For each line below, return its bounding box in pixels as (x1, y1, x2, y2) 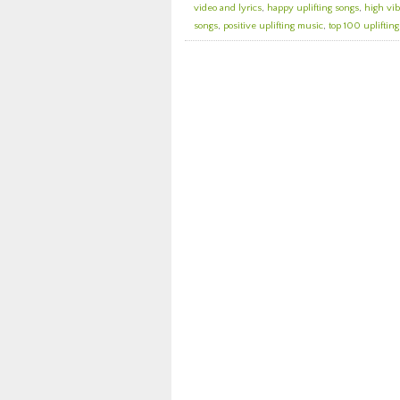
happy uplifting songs (267, 3, 359, 13)
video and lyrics (194, 3, 262, 13)
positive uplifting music (223, 21, 323, 31)
